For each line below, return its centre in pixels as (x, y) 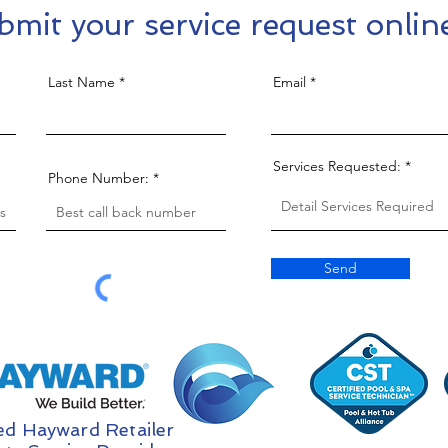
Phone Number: (98, 178)
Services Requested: (337, 166)
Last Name (81, 82)
